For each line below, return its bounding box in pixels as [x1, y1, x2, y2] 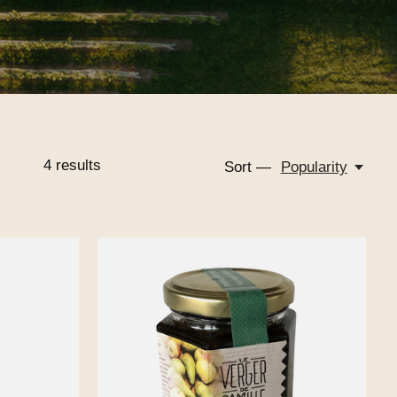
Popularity [280, 159, 347, 175]
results [51, 157, 101, 174]
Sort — [224, 159, 272, 175]
